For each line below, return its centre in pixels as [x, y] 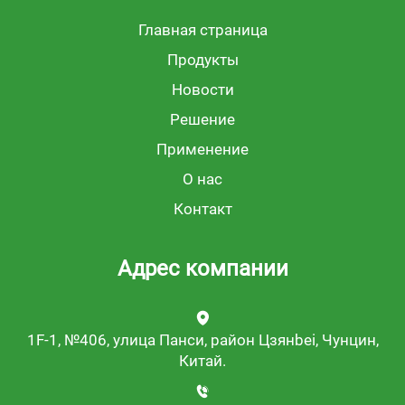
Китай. [202, 361]
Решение [202, 120]
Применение [202, 150]
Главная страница [202, 30]
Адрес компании [202, 269]
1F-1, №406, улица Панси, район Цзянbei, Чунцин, [202, 340]
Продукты [202, 60]
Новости [202, 90]
